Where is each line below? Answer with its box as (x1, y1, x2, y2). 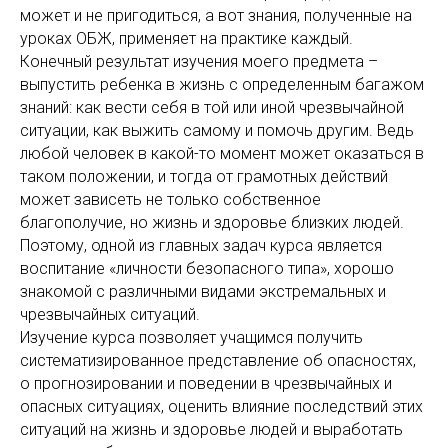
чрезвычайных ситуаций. (20, 305, 200, 324)
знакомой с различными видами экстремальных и (20, 282, 386, 301)
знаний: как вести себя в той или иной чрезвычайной (20, 98, 404, 117)
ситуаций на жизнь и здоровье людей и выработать (20, 420, 403, 439)
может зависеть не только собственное (20, 190, 321, 209)
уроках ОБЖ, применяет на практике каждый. (20, 29, 353, 48)
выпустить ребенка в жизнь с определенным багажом (20, 75, 424, 94)
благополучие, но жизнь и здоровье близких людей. (20, 213, 404, 232)
